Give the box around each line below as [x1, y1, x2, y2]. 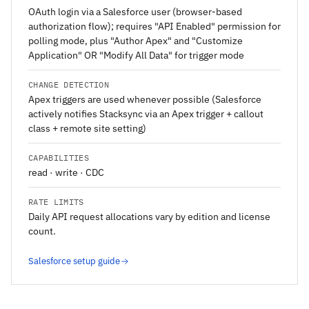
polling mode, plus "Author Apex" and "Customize [28, 34, 243, 48]
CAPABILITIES [28, 152, 89, 163]
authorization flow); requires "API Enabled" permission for [28, 20, 281, 33]
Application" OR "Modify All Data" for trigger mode [28, 49, 244, 62]
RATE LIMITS [28, 197, 84, 208]
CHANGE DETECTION [28, 79, 110, 90]
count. [28, 225, 56, 238]
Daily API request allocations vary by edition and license [28, 210, 270, 223]
